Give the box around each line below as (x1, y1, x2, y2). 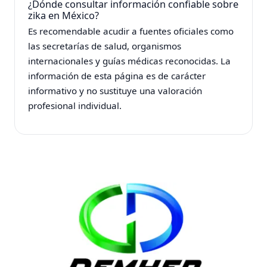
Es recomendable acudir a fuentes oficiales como (28, 24, 234, 37)
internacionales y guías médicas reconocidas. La (28, 54, 231, 67)
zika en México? (28, 8, 100, 22)
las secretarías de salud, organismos (28, 39, 182, 52)
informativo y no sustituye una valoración (28, 84, 203, 97)
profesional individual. (28, 99, 122, 111)
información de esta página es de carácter (28, 69, 206, 82)
